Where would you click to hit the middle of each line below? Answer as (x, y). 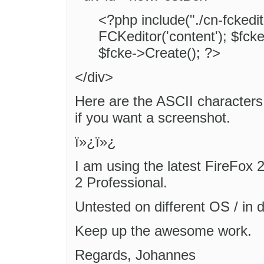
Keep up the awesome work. (163, 231)
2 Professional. (121, 183)
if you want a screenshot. (153, 118)
